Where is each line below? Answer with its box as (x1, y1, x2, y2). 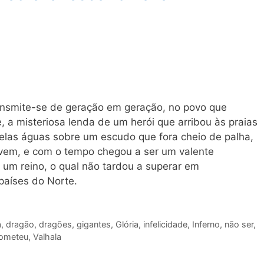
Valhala (33, 232, 61, 242)
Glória (115, 219, 138, 230)
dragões (38, 219, 72, 230)
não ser (224, 219, 253, 230)
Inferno (192, 219, 220, 230)
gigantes (76, 219, 111, 230)
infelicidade (143, 219, 187, 230)
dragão (5, 219, 34, 230)
